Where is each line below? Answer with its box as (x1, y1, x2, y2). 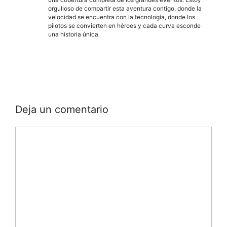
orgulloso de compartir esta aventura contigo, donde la (48, 5, 202, 13)
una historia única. (48, 30, 100, 39)
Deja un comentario (15, 103, 108, 116)
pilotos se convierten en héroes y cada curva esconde (48, 22, 201, 30)
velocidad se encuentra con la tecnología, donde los (48, 13, 195, 21)
